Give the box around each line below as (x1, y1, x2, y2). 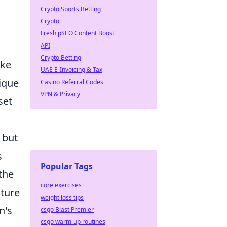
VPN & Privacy (41, 90, 80, 98)
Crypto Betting (41, 53, 81, 62)
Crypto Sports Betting (41, 5, 101, 13)
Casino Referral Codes (41, 78, 103, 86)
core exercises (41, 181, 82, 190)
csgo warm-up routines (41, 217, 105, 226)
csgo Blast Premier (41, 205, 94, 214)
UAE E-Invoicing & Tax (41, 65, 102, 74)
